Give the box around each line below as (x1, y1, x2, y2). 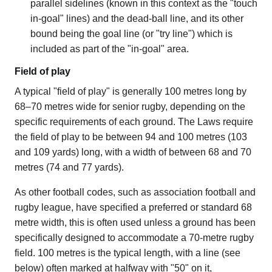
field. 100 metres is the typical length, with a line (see (15, 247, 240, 258)
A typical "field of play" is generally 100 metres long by (15, 86, 246, 97)
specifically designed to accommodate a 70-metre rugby (15, 232, 254, 243)
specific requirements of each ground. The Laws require (15, 116, 253, 127)
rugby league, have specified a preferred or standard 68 (15, 202, 252, 212)
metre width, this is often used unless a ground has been (15, 217, 256, 228)
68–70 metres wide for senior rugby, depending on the (15, 101, 245, 112)
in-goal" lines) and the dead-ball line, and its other (30, 13, 243, 24)
